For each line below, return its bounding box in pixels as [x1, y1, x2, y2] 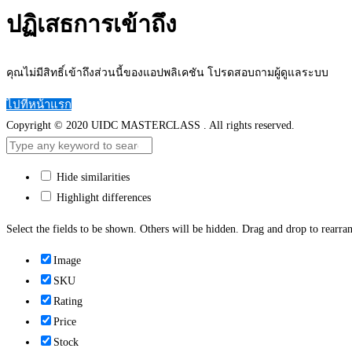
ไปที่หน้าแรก [6, 98, 71, 112]
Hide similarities [53, 171, 130, 184]
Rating [53, 295, 82, 308]
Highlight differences [53, 192, 151, 204]
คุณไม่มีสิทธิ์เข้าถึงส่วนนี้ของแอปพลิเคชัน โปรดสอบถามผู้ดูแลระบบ [6, 67, 328, 79]
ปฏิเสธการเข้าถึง [6, 11, 177, 38]
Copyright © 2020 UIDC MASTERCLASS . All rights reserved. [6, 119, 295, 132]
